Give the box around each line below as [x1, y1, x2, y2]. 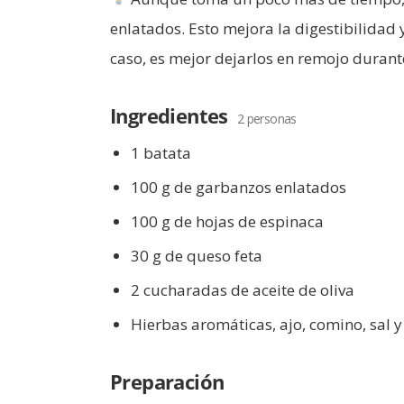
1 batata [131, 142, 191, 163]
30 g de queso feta [131, 244, 262, 266]
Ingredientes [110, 101, 228, 129]
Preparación [110, 367, 225, 395]
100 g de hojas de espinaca [131, 210, 324, 232]
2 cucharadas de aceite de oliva [131, 279, 354, 300]
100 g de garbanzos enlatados [131, 176, 346, 197]
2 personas [236, 109, 297, 127]
